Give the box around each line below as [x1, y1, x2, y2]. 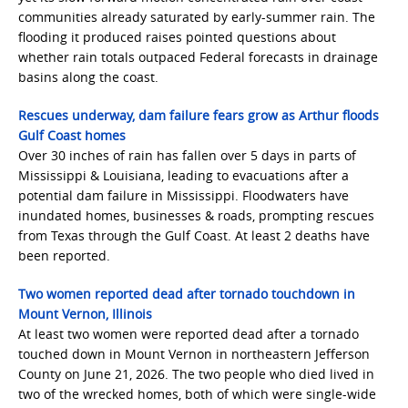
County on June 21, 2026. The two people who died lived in [18, 365, 374, 382]
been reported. [18, 247, 110, 264]
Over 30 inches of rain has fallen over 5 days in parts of [18, 147, 356, 164]
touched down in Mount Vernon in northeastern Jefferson [18, 345, 370, 362]
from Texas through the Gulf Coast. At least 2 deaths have [18, 227, 370, 244]
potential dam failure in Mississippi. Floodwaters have [18, 187, 349, 204]
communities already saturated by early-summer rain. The [18, 8, 375, 25]
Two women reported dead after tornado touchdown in [18, 285, 355, 302]
